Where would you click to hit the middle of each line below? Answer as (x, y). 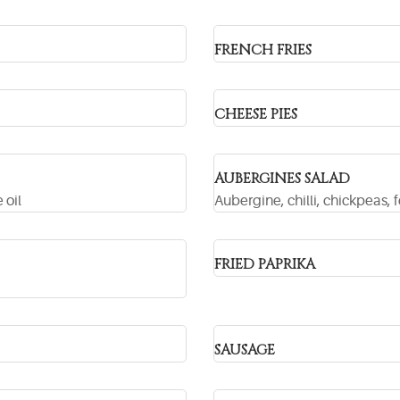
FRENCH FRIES (263, 50)
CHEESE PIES (256, 114)
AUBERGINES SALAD (282, 179)
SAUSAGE (245, 350)
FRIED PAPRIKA (265, 264)
